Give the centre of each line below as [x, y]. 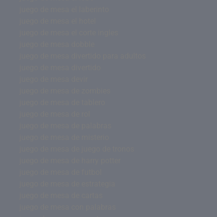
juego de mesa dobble [57, 44]
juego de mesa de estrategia [67, 184]
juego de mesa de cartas [61, 195]
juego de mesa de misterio [64, 137]
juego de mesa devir [54, 79]
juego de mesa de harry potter [70, 160]
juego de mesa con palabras [68, 207]
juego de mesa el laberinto [64, 9]
